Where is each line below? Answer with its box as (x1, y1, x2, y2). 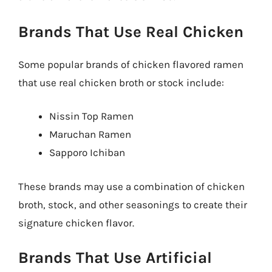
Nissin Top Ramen (49, 110, 134, 122)
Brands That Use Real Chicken (18, 22, 243, 41)
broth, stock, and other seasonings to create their (18, 198, 247, 211)
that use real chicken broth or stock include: (18, 76, 224, 89)
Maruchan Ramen (49, 128, 131, 140)
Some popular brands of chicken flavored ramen (18, 58, 243, 70)
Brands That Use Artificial (18, 248, 212, 267)
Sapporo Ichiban (49, 146, 125, 158)
